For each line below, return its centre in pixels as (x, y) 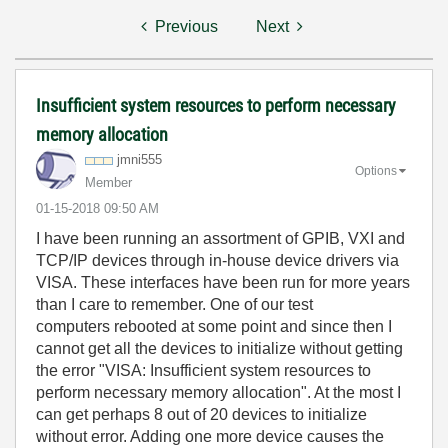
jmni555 (139, 159)
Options (376, 170)
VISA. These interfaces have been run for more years (223, 282)
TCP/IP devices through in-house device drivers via (217, 260)
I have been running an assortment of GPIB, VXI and (220, 238)
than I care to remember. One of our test (174, 304)
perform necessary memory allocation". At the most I (218, 392)
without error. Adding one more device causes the (210, 436)
